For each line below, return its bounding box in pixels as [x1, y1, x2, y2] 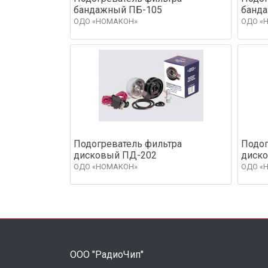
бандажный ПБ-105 [74, 4, 162, 16]
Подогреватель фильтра [74, 138, 182, 150]
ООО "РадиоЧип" [70, 248, 144, 260]
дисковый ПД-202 [74, 149, 157, 161]
